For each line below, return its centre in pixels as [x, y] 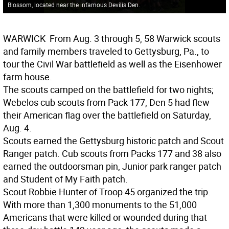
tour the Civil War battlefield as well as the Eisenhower [112, 64]
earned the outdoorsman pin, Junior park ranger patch [112, 166]
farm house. [28, 77]
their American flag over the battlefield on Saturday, [107, 115]
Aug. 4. [17, 128]
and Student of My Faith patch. [65, 179]
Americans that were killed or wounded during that [105, 217]
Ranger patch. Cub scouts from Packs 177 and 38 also [112, 154]
